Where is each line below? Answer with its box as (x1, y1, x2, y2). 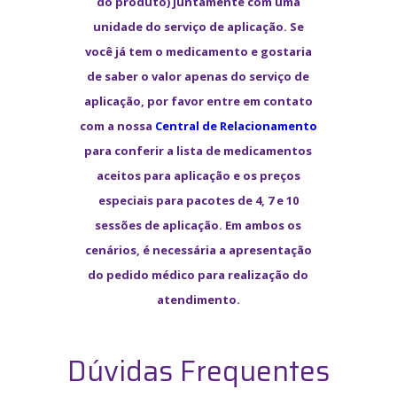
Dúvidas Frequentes (67, 349, 330, 393)
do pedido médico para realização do (88, 267, 309, 283)
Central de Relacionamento (154, 118, 317, 134)
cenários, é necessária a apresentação (84, 242, 312, 258)
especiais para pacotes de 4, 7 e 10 (97, 192, 299, 208)
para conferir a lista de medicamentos (84, 143, 313, 159)
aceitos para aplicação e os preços (96, 167, 300, 183)
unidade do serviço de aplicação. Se (92, 19, 304, 35)
